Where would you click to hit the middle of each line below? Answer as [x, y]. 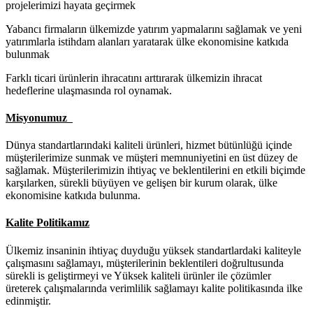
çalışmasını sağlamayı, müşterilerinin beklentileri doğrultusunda [145, 263]
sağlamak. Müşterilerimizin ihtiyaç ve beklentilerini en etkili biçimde [155, 170]
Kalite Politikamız [48, 223]
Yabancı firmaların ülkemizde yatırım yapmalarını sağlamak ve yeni [154, 29]
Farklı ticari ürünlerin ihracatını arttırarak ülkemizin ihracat [134, 78]
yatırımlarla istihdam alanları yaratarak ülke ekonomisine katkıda [147, 41]
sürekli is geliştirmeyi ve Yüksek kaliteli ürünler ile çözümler [138, 275]
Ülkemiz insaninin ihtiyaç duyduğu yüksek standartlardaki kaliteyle [153, 250]
